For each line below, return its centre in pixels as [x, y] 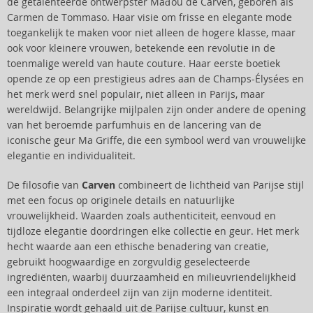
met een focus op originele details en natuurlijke [121, 201]
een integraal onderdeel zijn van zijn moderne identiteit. [140, 293]
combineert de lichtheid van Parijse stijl [210, 185]
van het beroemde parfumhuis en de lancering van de [134, 125]
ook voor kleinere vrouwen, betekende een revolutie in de [141, 48]
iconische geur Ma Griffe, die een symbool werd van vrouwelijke [156, 140]
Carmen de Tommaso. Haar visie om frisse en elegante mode [150, 17]
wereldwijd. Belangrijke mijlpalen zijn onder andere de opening [156, 110]
